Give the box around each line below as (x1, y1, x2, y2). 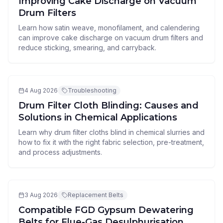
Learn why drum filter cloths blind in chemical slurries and (18, 128, 205, 136)
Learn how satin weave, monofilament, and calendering (18, 23, 200, 32)
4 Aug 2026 (24, 87, 58, 94)
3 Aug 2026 (24, 191, 58, 199)
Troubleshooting (68, 87, 116, 94)
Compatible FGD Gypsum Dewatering (18, 205, 194, 216)
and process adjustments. (18, 148, 102, 156)
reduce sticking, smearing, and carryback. (18, 43, 156, 52)
